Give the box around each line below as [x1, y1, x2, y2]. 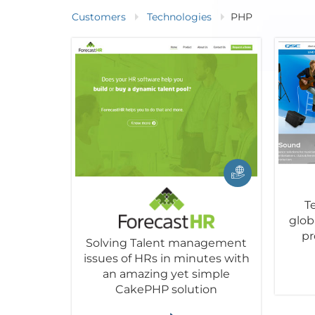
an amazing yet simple [103, 266, 231, 281]
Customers [72, 11, 126, 24]
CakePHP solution [115, 282, 218, 296]
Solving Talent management [86, 236, 247, 250]
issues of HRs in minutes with [83, 251, 250, 265]
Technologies [147, 11, 212, 24]
